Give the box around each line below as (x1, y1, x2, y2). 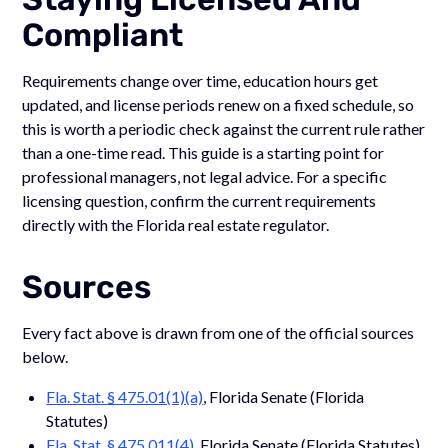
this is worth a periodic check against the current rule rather (22, 118, 426, 138)
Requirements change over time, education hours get (22, 70, 379, 90)
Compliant (22, 15, 184, 54)
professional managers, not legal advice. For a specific (22, 166, 388, 186)
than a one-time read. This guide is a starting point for (22, 142, 385, 162)
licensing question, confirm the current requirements (22, 190, 377, 210)
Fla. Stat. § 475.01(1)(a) (46, 386, 204, 406)
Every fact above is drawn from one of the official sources (22, 322, 415, 342)
